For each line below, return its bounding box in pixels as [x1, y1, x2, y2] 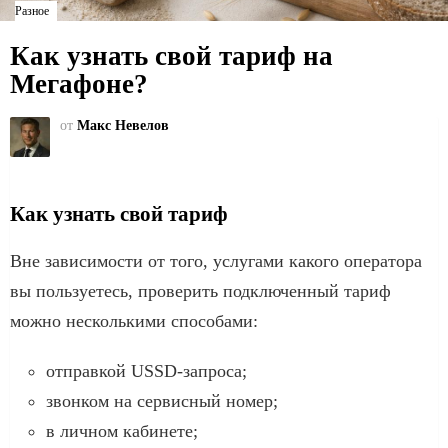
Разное [15, 4, 49, 18]
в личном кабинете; [46, 420, 198, 441]
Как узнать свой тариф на [10, 41, 333, 71]
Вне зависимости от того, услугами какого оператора [10, 250, 422, 271]
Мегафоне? [10, 69, 148, 99]
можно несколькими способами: [10, 310, 258, 331]
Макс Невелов [77, 117, 169, 133]
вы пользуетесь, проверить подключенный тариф [10, 280, 391, 301]
